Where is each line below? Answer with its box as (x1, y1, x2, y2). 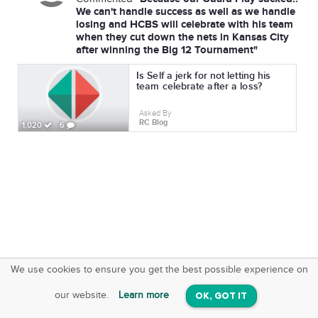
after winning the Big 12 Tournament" (76, 43, 258, 57)
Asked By (139, 109, 171, 118)
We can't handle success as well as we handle (76, 5, 295, 18)
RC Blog (139, 118, 168, 127)
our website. (54, 290, 111, 302)
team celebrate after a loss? (136, 80, 262, 92)
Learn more (118, 290, 169, 302)
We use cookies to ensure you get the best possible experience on (10, 264, 308, 275)
